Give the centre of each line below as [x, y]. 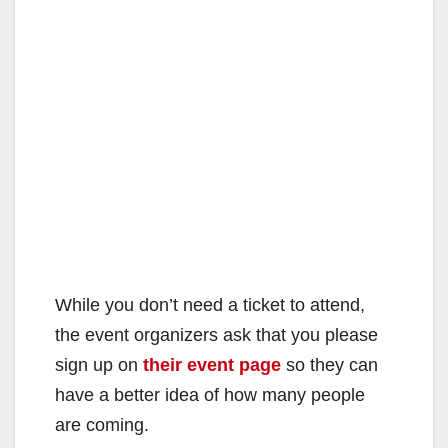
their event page [212, 364]
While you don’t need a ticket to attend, [210, 304]
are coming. [102, 424]
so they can [329, 364]
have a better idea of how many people [210, 394]
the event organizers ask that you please [216, 334]
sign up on [99, 364]
